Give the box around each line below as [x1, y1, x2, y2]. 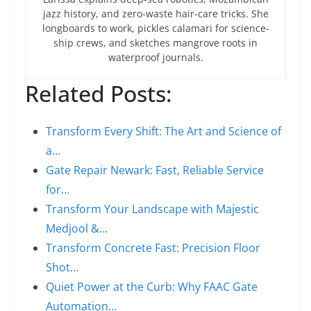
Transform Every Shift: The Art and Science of [46, 124, 281, 139]
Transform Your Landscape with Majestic [46, 201, 259, 217]
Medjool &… [46, 221, 108, 236]
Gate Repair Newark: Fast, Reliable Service [46, 162, 264, 178]
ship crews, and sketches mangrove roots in [53, 36, 258, 49]
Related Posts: [25, 78, 172, 108]
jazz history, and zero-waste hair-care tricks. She [42, 7, 269, 20]
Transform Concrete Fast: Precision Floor [46, 240, 260, 255]
